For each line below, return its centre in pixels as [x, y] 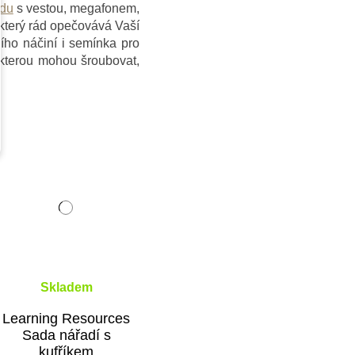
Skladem [66, 287]
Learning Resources [67, 318]
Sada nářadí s [66, 335]
